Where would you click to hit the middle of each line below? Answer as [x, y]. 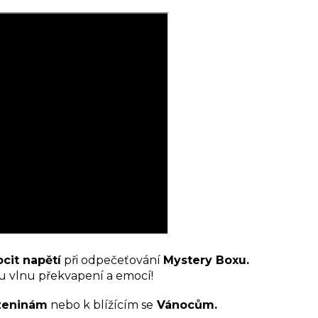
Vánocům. [185, 305]
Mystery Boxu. [206, 260]
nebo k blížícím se [100, 305]
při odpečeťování [112, 260]
